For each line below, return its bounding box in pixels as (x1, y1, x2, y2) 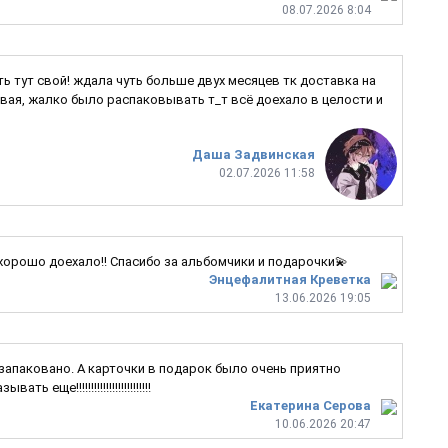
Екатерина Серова (250, 397, 371, 413)
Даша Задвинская (192, 146, 315, 162)
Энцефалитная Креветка (209, 271, 371, 287)
